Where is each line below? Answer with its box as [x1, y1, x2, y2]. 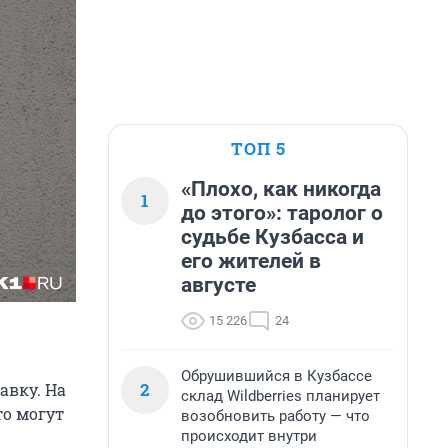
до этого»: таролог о [181, 201, 383, 225]
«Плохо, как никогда [181, 177, 381, 201]
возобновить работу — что [181, 407, 370, 425]
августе [181, 273, 256, 297]
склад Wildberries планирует [181, 387, 380, 405]
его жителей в [181, 249, 321, 273]
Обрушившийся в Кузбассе [181, 367, 372, 385]
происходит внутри [181, 427, 317, 445]
